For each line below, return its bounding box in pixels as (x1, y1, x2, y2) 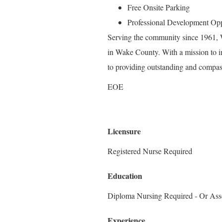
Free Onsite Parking (127, 2, 190, 12)
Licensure (108, 125, 141, 137)
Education (108, 170, 142, 181)
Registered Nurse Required (108, 146, 192, 156)
